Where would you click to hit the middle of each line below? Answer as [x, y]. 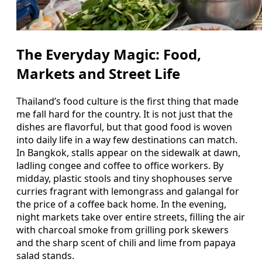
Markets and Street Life [98, 74]
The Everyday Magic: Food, [109, 54]
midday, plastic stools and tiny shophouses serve [124, 179]
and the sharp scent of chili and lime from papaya [126, 243]
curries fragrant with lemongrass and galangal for [128, 192]
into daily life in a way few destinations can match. [127, 140]
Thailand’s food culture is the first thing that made [127, 101]
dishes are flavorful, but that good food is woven [124, 127]
